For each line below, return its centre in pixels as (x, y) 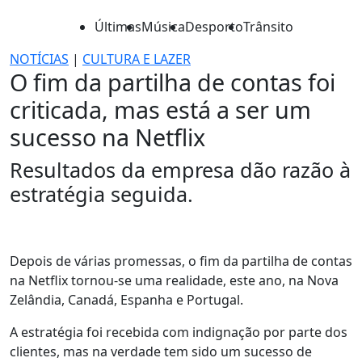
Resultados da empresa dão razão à (180, 170)
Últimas (118, 27)
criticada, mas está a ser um (160, 109)
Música (163, 27)
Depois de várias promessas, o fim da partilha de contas (181, 261)
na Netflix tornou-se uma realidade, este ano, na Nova (174, 280)
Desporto (214, 27)
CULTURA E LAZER (137, 59)
